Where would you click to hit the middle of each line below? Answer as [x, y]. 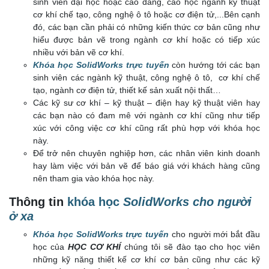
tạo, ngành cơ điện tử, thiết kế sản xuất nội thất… [127, 90]
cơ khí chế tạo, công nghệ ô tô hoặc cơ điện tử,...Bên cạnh [147, 15]
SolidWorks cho [170, 202]
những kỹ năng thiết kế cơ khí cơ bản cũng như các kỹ [147, 260]
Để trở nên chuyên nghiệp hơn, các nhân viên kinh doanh [147, 153]
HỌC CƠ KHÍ [94, 247]
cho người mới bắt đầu [216, 234]
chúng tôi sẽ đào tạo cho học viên [192, 247]
